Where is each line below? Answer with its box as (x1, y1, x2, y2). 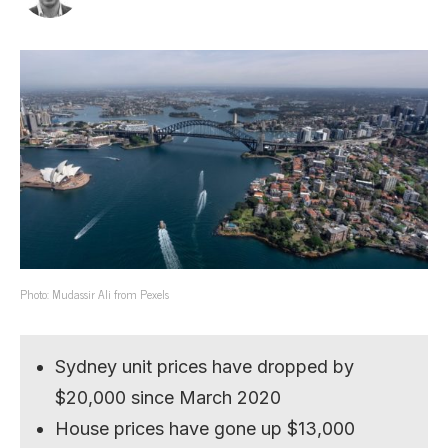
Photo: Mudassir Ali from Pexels (20, 283, 169, 304)
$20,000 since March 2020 (55, 386, 282, 408)
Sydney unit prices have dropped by (55, 355, 355, 377)
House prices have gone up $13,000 (55, 417, 356, 439)
